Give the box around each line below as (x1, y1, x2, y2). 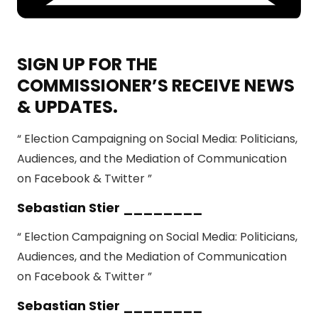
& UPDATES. (17, 95, 118, 119)
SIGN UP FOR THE (17, 53, 158, 77)
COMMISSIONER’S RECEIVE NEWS (17, 74, 295, 98)
